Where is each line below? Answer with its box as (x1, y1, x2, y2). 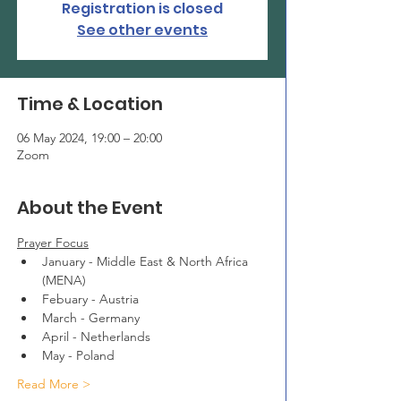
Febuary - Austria (42, 291, 139, 307)
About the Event (17, 195, 163, 220)
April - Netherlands (42, 328, 150, 345)
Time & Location (17, 91, 163, 116)
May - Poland (42, 347, 115, 363)
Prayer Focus (17, 235, 89, 251)
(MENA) (42, 272, 86, 288)
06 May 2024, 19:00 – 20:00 (17, 130, 162, 146)
